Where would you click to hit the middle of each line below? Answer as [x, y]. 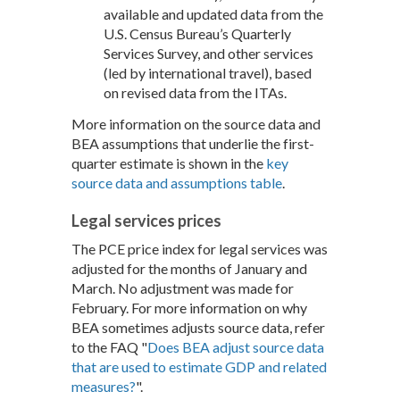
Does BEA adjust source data [236, 347]
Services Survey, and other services [208, 54]
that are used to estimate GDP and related [199, 367]
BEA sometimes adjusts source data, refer [198, 328]
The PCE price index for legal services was [200, 249]
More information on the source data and [196, 124]
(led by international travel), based [208, 73]
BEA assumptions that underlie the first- [193, 144]
